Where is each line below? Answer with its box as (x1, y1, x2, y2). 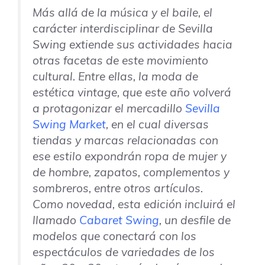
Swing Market (33, 117, 106, 131)
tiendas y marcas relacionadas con (33, 132, 218, 147)
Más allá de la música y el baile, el (33, 5, 212, 20)
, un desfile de (159, 212, 231, 227)
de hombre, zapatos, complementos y (33, 164, 230, 179)
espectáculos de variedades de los (33, 244, 215, 259)
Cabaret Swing (79, 212, 159, 227)
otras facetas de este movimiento (33, 53, 208, 67)
